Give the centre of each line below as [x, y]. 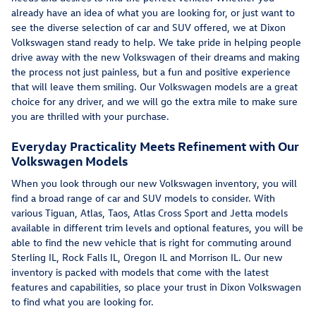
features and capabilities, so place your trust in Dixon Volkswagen [156, 286]
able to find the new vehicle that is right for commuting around [151, 242]
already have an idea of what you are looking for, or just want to [153, 13]
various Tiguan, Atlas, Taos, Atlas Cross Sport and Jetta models [150, 212]
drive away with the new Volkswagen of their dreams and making [156, 57]
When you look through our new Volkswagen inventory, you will [154, 183]
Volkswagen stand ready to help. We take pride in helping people [156, 42]
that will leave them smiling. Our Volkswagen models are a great [154, 87]
